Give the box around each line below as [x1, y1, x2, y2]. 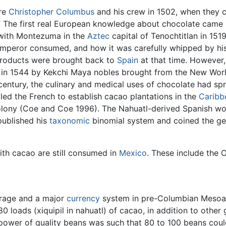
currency [67, 193, 100, 203]
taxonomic [49, 116, 90, 126]
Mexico [119, 148, 147, 158]
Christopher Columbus [9, 7, 94, 17]
